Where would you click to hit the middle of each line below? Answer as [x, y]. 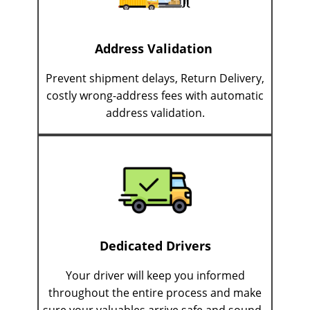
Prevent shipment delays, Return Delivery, [155, 79]
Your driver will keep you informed [155, 276]
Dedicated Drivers [155, 246]
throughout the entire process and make [155, 293]
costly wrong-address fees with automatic [155, 96]
